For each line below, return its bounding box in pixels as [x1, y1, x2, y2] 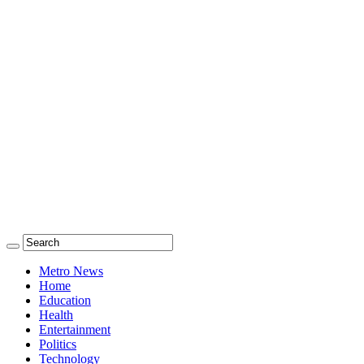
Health [39, 308, 73, 322]
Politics [39, 337, 76, 351]
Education [39, 293, 91, 307]
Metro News [39, 264, 103, 278]
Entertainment [39, 323, 110, 336]
